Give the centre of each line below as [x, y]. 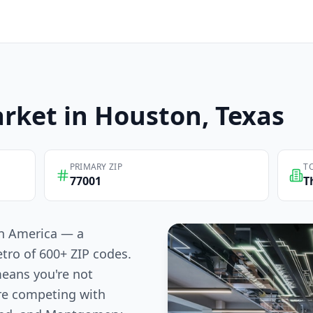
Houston [148, 116]
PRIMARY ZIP [96, 167]
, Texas [243, 116]
